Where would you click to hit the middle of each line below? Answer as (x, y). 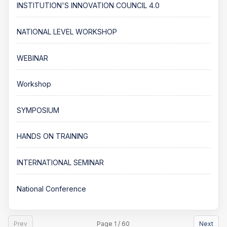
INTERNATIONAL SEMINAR (60, 162)
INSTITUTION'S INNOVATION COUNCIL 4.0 (88, 6)
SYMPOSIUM (38, 110)
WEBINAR (32, 58)
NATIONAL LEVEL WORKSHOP (67, 31)
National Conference (51, 188)
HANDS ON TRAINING (52, 136)
